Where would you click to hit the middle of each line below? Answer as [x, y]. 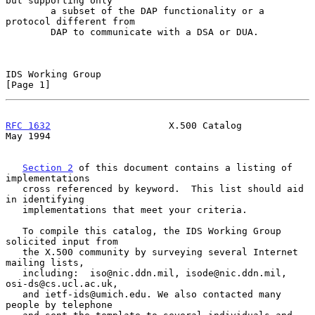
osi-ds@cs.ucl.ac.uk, [62, 283]
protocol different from [70, 21]
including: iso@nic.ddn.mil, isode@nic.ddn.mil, [14, 273]
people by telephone [59, 304]
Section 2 [48, 167]
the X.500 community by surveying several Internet [14, 252]
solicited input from [62, 241]
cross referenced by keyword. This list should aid [14, 188]
